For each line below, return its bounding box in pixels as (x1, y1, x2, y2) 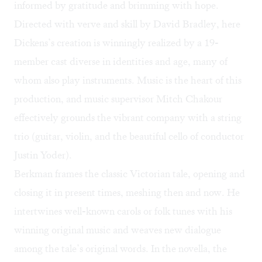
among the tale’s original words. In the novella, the (14, 242, 227, 256)
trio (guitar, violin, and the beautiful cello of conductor (14, 130, 244, 143)
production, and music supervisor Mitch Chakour (14, 92, 222, 106)
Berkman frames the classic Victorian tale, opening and (14, 167, 245, 181)
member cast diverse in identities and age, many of (14, 55, 227, 68)
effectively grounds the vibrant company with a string (14, 111, 242, 125)
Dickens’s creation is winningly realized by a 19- (14, 36, 219, 50)
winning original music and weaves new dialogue (14, 223, 221, 237)
